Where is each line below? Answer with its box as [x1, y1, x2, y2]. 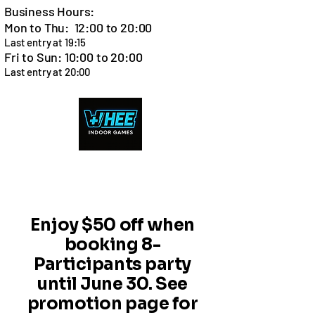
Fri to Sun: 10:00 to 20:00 [4, 49, 143, 65]
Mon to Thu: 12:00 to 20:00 [4, 20, 153, 35]
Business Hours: [4, 4, 95, 19]
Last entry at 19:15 [4, 36, 86, 49]
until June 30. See [37, 274, 188, 295]
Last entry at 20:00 [4, 65, 91, 78]
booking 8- [64, 234, 161, 255]
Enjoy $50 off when [30, 214, 195, 236]
